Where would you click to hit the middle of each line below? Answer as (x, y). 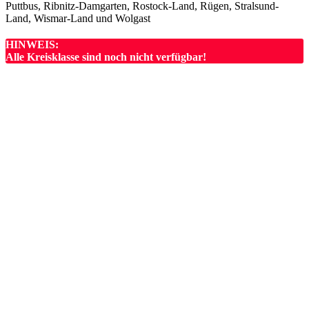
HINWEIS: (32, 45)
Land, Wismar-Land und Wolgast (78, 19)
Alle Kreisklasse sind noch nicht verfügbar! (106, 57)
